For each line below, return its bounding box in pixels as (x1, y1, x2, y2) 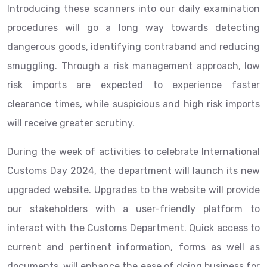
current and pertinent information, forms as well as (7, 241, 260, 253)
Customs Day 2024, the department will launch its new (7, 165, 260, 176)
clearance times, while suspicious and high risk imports (7, 98, 260, 110)
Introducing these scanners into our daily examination (7, 3, 260, 14)
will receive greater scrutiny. (7, 117, 135, 129)
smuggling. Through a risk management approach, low (7, 60, 260, 72)
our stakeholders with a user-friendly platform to (7, 203, 260, 215)
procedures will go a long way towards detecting (7, 22, 260, 33)
